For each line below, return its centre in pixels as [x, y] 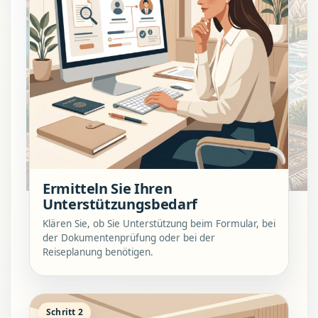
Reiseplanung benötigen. [98, 252]
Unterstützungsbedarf [120, 204]
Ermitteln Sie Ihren [108, 188]
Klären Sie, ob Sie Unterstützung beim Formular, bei [159, 223]
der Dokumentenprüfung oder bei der [129, 237]
